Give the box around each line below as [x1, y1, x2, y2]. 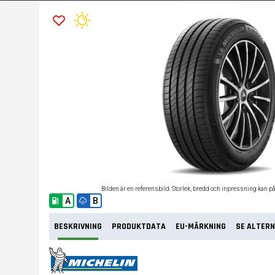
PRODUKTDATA [112, 221, 166, 232]
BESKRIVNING [54, 221, 102, 232]
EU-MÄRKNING [176, 221, 226, 232]
